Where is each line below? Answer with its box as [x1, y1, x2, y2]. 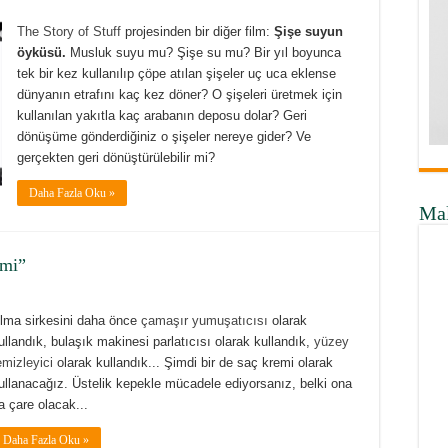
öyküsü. [17, 45, 66, 60]
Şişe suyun [274, 24, 343, 39]
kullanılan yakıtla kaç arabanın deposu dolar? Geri [17, 108, 307, 123]
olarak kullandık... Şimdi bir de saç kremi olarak [53, 355, 333, 370]
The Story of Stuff [17, 24, 121, 39]
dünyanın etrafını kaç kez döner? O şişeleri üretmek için [17, 87, 342, 102]
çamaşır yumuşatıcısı [141, 313, 268, 328]
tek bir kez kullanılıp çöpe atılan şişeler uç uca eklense [17, 66, 336, 81]
